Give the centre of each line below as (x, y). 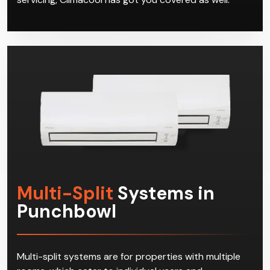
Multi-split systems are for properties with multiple (129, 256)
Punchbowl (67, 211)
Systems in (164, 193)
